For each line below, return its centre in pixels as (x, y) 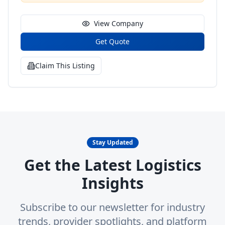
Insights (113, 183)
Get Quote (113, 41)
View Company (119, 23)
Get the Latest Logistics (113, 165)
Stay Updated (113, 142)
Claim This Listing (65, 66)
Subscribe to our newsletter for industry (113, 207)
